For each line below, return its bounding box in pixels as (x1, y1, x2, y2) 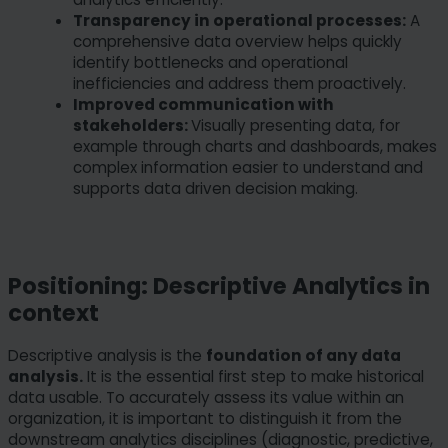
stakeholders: (73, 114, 191, 136)
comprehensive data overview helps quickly (73, 30, 402, 52)
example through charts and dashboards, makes (73, 135, 437, 157)
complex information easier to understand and (73, 156, 423, 178)
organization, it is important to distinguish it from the (8, 408, 402, 430)
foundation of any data (206, 345, 401, 367)
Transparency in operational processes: (73, 9, 406, 31)
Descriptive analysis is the (8, 345, 206, 367)
